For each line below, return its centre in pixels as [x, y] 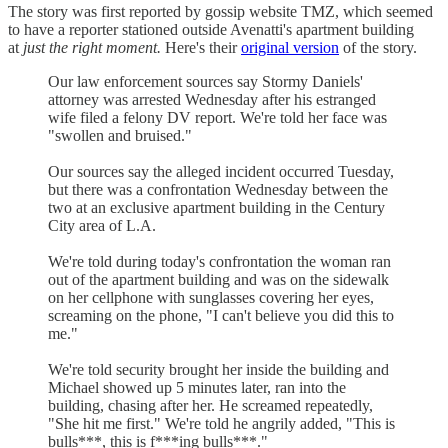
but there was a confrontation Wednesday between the [218, 189]
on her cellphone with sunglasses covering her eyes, [211, 297]
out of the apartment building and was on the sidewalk [218, 279]
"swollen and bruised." [120, 135]
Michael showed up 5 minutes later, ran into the [197, 387]
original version [290, 47]
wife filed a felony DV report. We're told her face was [217, 117]
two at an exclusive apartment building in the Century [216, 207]
